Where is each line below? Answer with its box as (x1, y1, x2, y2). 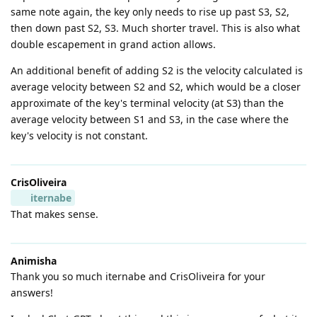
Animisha (11, 253, 57, 267)
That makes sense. (11, 207, 98, 221)
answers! (11, 285, 53, 299)
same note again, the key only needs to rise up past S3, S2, (11, 4, 289, 18)
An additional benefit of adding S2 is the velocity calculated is (11, 63, 303, 77)
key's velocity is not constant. (11, 128, 148, 142)
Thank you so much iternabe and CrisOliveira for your (11, 269, 265, 283)
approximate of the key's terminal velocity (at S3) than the (11, 96, 284, 110)
